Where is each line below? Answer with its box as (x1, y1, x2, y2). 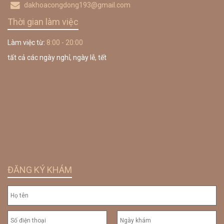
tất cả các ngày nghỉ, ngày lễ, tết (7, 53, 106, 61)
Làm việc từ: (7, 38, 46, 46)
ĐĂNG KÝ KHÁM (7, 164, 72, 175)
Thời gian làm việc (7, 16, 78, 27)
